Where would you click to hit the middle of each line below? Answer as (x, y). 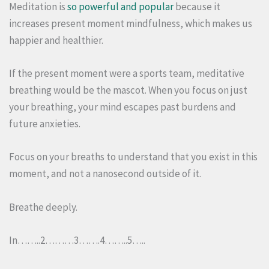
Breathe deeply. (43, 207)
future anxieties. (45, 124)
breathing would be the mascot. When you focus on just (128, 90)
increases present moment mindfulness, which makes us (131, 24)
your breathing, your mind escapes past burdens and (122, 107)
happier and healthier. (56, 41)
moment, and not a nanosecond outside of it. (105, 174)
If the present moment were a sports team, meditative (127, 74)
